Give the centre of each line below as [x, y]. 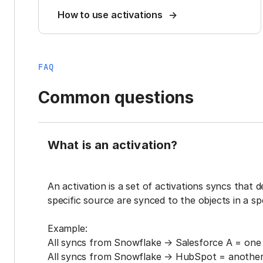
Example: [68, 229]
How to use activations [110, 15]
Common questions [116, 98]
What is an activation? [113, 145]
